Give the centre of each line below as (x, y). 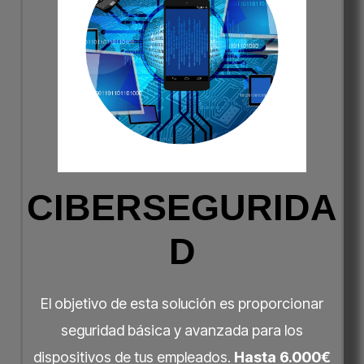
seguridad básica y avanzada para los (182, 330)
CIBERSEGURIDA (182, 207)
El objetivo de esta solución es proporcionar (182, 303)
